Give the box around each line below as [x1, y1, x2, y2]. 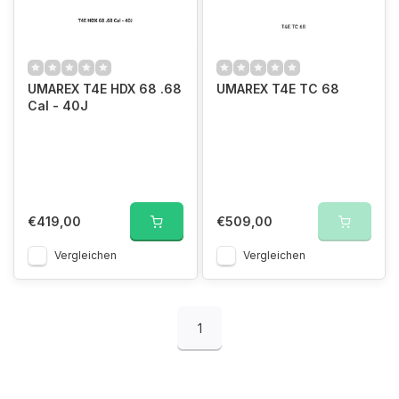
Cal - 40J [28, 97, 88, 113]
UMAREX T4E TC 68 [216, 80, 339, 96]
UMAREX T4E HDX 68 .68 [28, 80, 182, 96]
